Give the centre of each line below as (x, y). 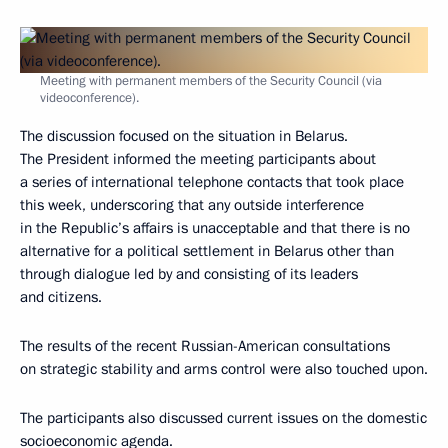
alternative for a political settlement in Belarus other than (207, 251)
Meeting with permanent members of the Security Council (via (211, 81)
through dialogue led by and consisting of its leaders (189, 274)
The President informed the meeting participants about (198, 159)
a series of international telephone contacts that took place (212, 182)
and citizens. (61, 297)
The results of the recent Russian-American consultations (205, 346)
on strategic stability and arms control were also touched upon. (224, 369)
